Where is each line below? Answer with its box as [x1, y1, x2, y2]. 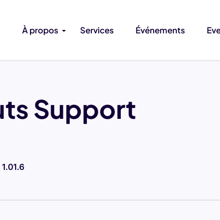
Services [80, 25, 114, 35]
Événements [136, 25, 185, 35]
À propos [22, 25, 58, 35]
